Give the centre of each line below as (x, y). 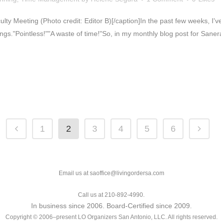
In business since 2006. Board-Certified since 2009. (111, 206)
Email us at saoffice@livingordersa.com (111, 173)
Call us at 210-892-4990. (111, 195)
